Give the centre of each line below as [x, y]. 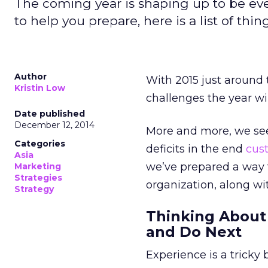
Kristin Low [40, 88]
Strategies [38, 178]
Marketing [38, 166]
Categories [40, 144]
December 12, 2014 [54, 125]
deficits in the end [196, 149]
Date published [50, 114]
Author [31, 77]
